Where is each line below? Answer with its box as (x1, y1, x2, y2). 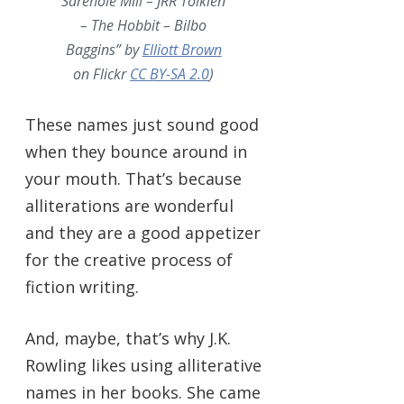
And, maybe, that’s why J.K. (25, 327, 231, 350)
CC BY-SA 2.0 (130, 64, 210, 85)
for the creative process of (25, 249, 233, 271)
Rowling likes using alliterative (25, 354, 262, 377)
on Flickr (73, 64, 131, 85)
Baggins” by (65, 40, 142, 60)
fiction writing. (25, 276, 139, 298)
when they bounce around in (25, 141, 247, 163)
